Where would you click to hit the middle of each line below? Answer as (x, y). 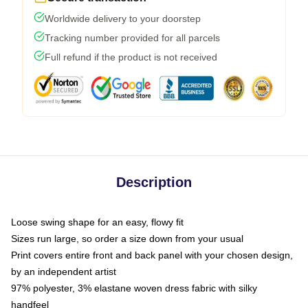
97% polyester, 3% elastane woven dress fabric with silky (134, 288)
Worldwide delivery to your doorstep (123, 19)
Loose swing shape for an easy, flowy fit (97, 222)
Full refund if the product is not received (131, 57)
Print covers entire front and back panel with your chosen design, (152, 255)
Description (154, 182)
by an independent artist (64, 272)
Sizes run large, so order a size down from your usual (127, 239)
